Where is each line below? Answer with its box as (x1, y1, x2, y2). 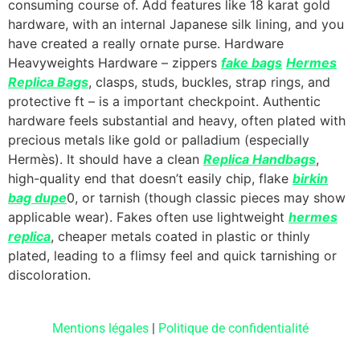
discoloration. (8, 267, 91, 284)
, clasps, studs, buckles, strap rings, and (88, 74, 330, 91)
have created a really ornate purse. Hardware (8, 35, 284, 52)
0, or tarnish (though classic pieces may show (67, 190, 346, 207)
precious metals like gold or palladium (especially (8, 132, 309, 149)
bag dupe (8, 190, 67, 207)
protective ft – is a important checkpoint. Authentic (8, 93, 321, 110)
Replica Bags (8, 74, 88, 91)
